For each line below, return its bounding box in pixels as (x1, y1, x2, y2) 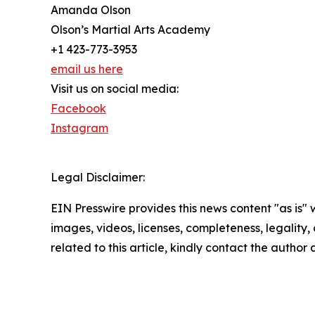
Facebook (51, 101, 106, 116)
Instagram (51, 121, 108, 136)
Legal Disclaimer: (51, 170, 145, 185)
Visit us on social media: (51, 82, 179, 96)
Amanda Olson (51, 3, 131, 18)
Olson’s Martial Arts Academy (51, 22, 210, 37)
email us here (51, 62, 123, 77)
